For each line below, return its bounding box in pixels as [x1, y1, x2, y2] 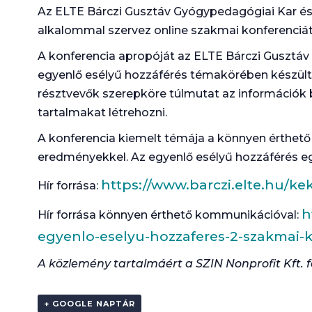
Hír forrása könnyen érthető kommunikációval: [37, 208, 302, 221]
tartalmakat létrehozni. [37, 106, 167, 119]
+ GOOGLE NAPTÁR [43, 299, 135, 309]
